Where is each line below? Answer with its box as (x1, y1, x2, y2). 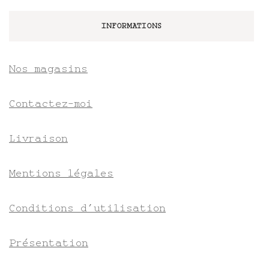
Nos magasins (9, 63, 88, 74)
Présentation (9, 237, 88, 249)
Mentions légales (9, 168, 113, 179)
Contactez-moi (9, 98, 92, 109)
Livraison (9, 133, 68, 144)
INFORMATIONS (101, 22, 162, 31)
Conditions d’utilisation (9, 202, 166, 214)
